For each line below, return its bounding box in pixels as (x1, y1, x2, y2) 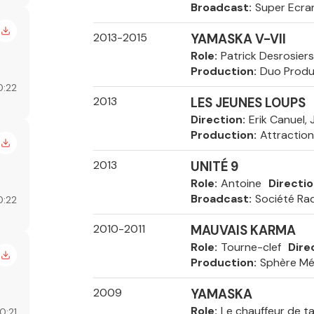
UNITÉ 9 (190, 158, 238, 175)
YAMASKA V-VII (190, 31, 286, 48)
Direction (190, 112, 243, 127)
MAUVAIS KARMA (190, 222, 296, 239)
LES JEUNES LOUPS (190, 95, 306, 111)
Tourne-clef (220, 240, 281, 254)
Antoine (220, 176, 261, 191)
